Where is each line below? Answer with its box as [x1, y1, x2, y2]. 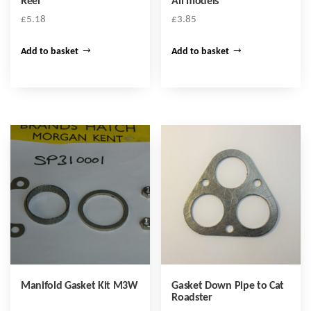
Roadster [171, 292, 212, 303]
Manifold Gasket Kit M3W [21, 280, 138, 292]
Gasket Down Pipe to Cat [171, 280, 285, 292]
